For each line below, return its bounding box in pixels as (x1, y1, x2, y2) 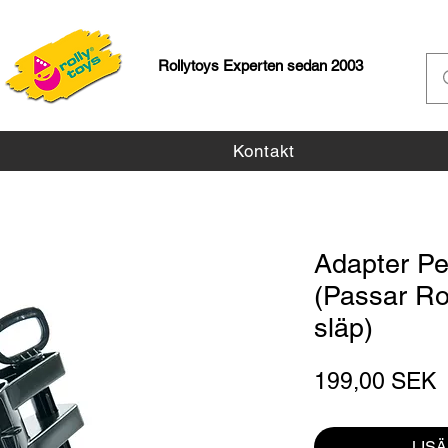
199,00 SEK (314, 368, 436, 395)
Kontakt (233, 141, 296, 162)
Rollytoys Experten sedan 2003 (158, 57, 363, 74)
